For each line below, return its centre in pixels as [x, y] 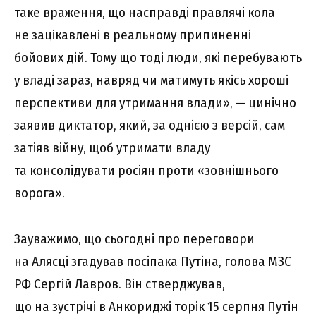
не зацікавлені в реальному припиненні [133, 35]
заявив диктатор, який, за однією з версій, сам [150, 126]
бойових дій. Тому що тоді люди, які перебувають [158, 58]
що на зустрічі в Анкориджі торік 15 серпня [141, 306]
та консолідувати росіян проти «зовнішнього [146, 171]
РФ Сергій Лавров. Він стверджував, [120, 284]
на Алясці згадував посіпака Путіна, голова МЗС [153, 261]
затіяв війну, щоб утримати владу [112, 148]
